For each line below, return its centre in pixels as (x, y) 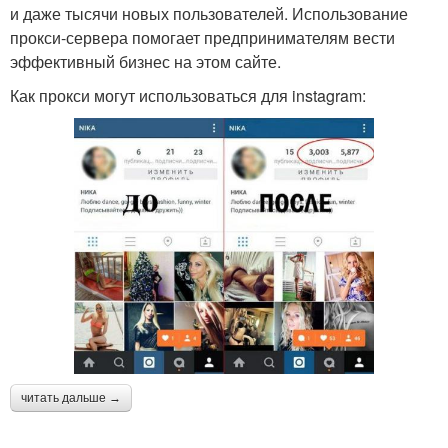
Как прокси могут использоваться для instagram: (188, 96)
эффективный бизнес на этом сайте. (145, 62)
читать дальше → (71, 398)
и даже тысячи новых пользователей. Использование (209, 14)
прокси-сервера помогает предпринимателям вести (202, 38)
